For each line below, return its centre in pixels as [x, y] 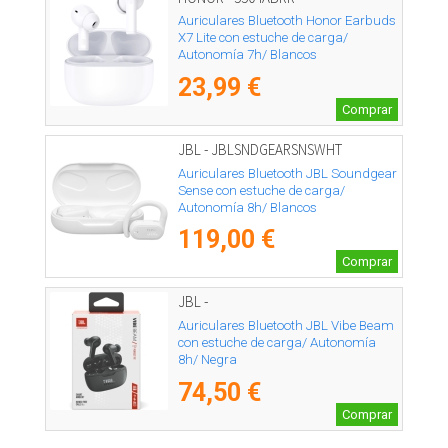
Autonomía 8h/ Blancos [247, 207]
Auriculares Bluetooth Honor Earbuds [287, 21]
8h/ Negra [207, 359]
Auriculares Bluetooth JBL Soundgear [287, 173]
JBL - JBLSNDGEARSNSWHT [260, 150]
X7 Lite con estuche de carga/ [263, 38]
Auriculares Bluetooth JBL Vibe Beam [286, 325]
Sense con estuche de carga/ [261, 190]
